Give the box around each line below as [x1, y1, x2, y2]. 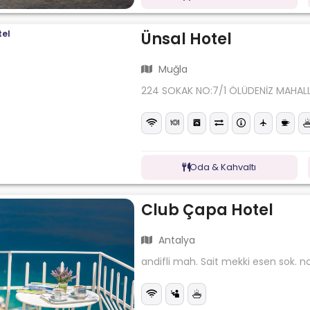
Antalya [156, 233, 196, 248]
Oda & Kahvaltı [190, 160, 257, 174]
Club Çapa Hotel [141, 199, 274, 221]
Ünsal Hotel [141, 28, 232, 50]
